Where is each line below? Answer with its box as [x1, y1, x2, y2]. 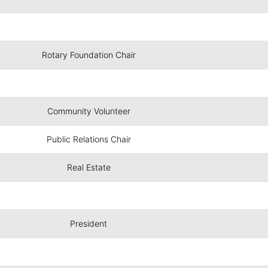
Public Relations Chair [46, 134, 131, 144]
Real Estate [66, 162, 111, 172]
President [70, 218, 108, 229]
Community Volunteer [47, 106, 130, 116]
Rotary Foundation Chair [41, 50, 136, 60]
